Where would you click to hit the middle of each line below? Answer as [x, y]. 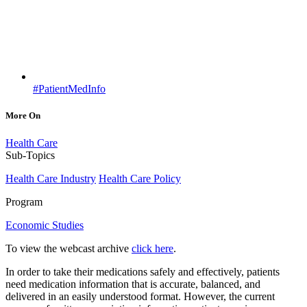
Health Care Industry [51, 178]
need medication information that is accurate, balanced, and [133, 284]
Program [24, 201]
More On [23, 116]
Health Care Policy [140, 178]
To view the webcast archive [69, 248]
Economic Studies [45, 225]
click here [152, 248]
